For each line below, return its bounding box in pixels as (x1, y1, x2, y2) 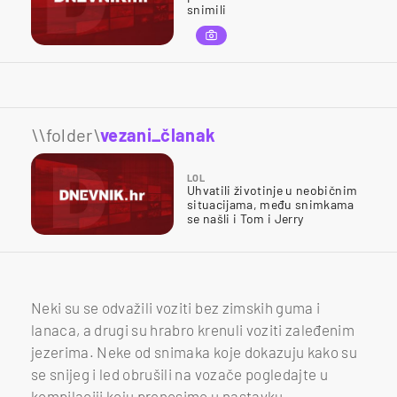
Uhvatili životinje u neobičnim (187, 182, 358, 198)
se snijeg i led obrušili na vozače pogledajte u (31, 364, 328, 383)
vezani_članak (100, 123, 216, 145)
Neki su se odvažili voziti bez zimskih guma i (31, 298, 321, 316)
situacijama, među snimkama (187, 196, 354, 212)
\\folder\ (31, 123, 101, 145)
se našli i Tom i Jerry (187, 210, 304, 226)
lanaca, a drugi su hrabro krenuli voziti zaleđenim (31, 320, 354, 339)
